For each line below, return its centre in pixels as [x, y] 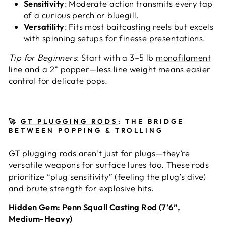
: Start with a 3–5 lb [117, 57]
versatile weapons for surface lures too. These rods [109, 165]
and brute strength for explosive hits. [81, 188]
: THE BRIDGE [151, 121]
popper [75, 69]
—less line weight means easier [150, 69]
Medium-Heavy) [41, 219]
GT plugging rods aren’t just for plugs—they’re [99, 153]
